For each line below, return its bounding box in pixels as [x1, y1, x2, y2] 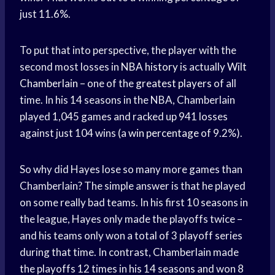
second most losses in [20, 60, 121, 74]
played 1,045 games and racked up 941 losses [20, 110, 228, 123]
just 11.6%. [20, 7, 71, 21]
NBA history [121, 60, 178, 74]
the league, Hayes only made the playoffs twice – [20, 212, 242, 226]
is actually [178, 60, 227, 74]
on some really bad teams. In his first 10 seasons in [20, 196, 248, 209]
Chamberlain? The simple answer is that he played [20, 179, 246, 193]
